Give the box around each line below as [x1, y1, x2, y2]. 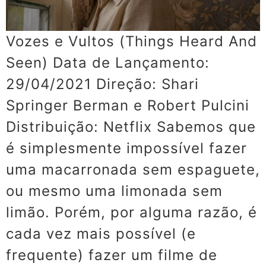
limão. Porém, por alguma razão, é [6, 203, 257, 221]
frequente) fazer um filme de [6, 246, 217, 264]
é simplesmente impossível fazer [6, 139, 247, 157]
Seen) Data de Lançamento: [6, 53, 210, 71]
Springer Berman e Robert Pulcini [6, 96, 249, 114]
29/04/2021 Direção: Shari [6, 75, 199, 93]
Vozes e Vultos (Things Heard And [6, 32, 257, 50]
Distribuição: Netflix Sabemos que [6, 118, 256, 135]
